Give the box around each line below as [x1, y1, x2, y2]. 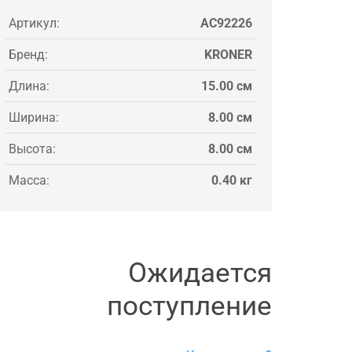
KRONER [204, 46, 252, 62]
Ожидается [128, 256, 272, 289]
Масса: [9, 172, 49, 188]
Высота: [9, 141, 56, 156]
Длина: [9, 78, 49, 93]
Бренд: [9, 46, 48, 62]
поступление [107, 289, 272, 322]
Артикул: [9, 15, 60, 31]
